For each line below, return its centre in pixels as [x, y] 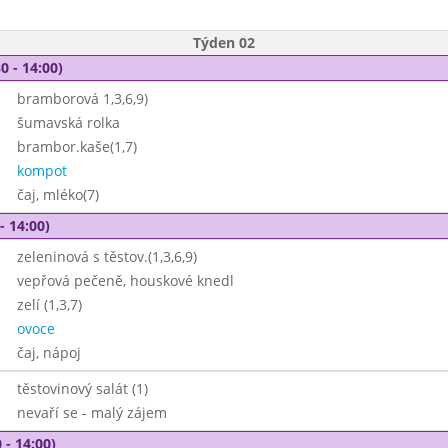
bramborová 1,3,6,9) [82, 98]
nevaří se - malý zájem [91, 412]
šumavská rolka [68, 122]
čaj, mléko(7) [57, 194]
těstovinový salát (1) [82, 388]
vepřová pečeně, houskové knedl [125, 280]
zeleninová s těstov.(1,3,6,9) [106, 256]
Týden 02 [224, 42]
